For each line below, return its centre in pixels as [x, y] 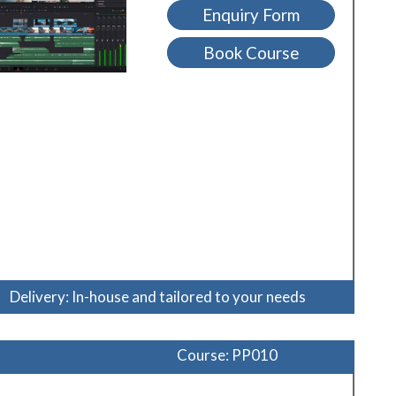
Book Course [251, 53]
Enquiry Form [251, 15]
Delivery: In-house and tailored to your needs [158, 297]
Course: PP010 [228, 355]
